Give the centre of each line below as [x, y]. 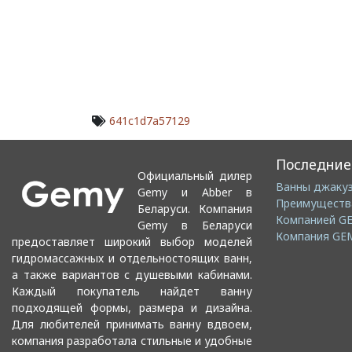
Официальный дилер [195, 175]
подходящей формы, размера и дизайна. [132, 307]
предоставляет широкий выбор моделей [132, 241]
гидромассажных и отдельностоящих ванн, [132, 258]
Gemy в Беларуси [195, 225]
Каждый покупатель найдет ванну [132, 291]
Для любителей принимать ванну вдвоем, [132, 324]
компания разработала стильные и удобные [132, 340]
